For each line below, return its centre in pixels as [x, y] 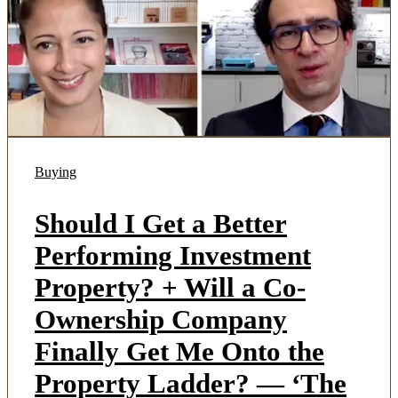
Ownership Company [161, 319]
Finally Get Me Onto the [179, 351]
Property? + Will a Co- [170, 287]
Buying [56, 171]
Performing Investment [173, 255]
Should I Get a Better [161, 223]
